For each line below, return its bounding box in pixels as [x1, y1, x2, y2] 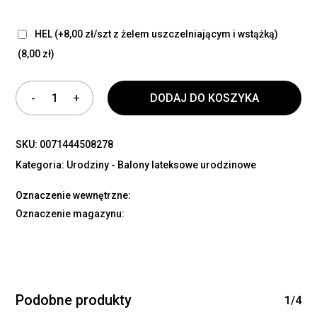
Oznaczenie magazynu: [16, 207, 125, 219]
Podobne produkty [16, 292, 132, 309]
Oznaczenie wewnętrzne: [16, 189, 132, 201]
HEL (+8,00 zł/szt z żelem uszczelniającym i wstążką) [33, 28, 279, 40]
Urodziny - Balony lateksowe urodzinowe [67, 158, 257, 171]
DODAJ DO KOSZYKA [150, 91, 259, 105]
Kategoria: [16, 158, 67, 171]
